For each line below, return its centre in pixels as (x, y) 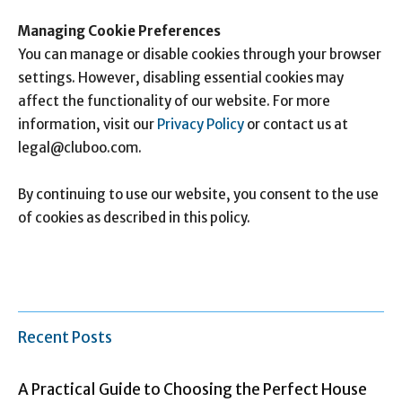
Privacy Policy (201, 124)
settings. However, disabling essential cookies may (181, 78)
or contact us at (296, 124)
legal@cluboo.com (78, 148)
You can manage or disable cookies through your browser (200, 54)
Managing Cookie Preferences (119, 31)
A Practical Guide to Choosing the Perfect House (192, 389)
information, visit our (87, 124)
